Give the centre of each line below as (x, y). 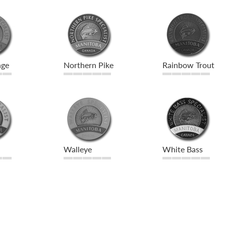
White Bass (183, 149)
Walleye (77, 149)
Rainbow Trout (189, 65)
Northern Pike (88, 65)
